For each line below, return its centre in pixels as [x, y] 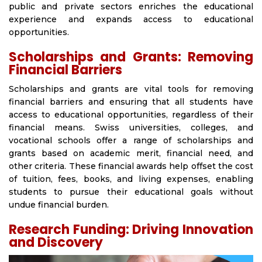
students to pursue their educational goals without [131, 192]
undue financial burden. [59, 205]
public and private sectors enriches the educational [131, 7]
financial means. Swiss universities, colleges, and [131, 128]
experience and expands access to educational [131, 20]
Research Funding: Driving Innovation [131, 230]
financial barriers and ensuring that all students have [131, 102]
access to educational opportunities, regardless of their [131, 115]
